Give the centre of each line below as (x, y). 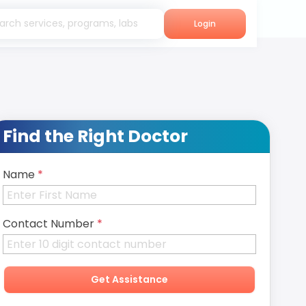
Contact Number (48, 224)
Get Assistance (129, 279)
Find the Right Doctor (95, 136)
